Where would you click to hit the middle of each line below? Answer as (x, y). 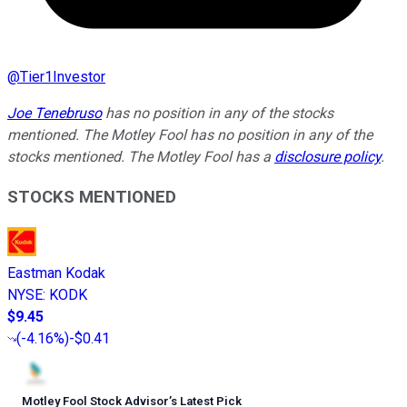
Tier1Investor (63, 76)
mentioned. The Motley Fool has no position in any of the (190, 134)
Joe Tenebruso (55, 113)
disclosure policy (328, 156)
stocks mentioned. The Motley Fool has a (141, 156)
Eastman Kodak (56, 273)
